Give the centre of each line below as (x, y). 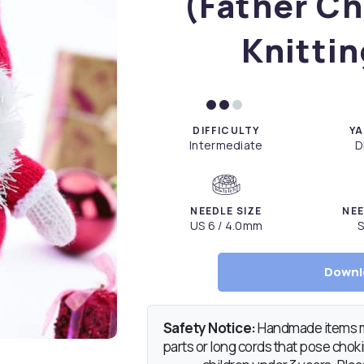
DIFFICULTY (226, 131)
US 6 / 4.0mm (226, 226)
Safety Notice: (209, 328)
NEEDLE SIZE (226, 211)
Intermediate (226, 145)
